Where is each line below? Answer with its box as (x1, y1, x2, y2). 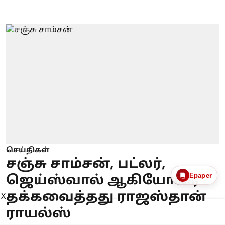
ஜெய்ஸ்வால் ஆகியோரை (6, 172, 200, 189)
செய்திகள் (6, 146, 49, 155)
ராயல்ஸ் (6, 205, 71, 222)
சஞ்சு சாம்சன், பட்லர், (6, 156, 166, 173)
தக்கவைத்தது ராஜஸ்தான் (6, 189, 206, 206)
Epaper (189, 171, 212, 179)
